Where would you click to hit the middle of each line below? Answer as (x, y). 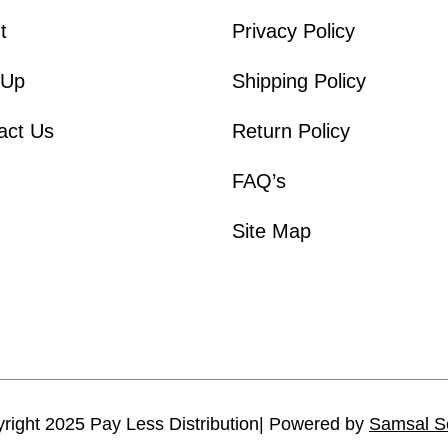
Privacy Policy (293, 31)
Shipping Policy (298, 81)
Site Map (271, 231)
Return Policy (290, 131)
